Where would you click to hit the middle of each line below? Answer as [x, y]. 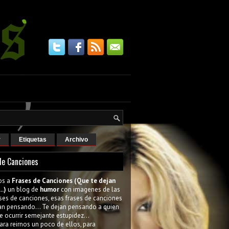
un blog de [23, 189]
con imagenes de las [90, 189]
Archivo [76, 140]
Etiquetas [33, 140]
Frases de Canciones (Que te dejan [64, 181]
